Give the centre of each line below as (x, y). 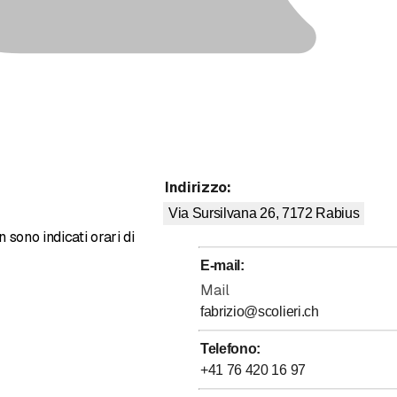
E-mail (221, 266)
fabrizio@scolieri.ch (260, 312)
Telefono (229, 349)
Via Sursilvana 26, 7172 (241, 214)
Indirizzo (196, 188)
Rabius (338, 214)
